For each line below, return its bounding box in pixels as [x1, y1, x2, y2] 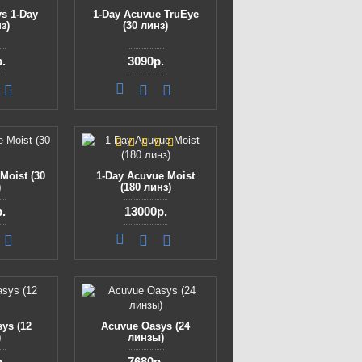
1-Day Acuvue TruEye [92, 8, 199, 20]
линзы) [127, 331, 164, 343]
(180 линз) [120, 181, 171, 193]
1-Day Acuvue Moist [96, 170, 195, 182]
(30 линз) [123, 19, 168, 32]
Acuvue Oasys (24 [101, 320, 190, 332]
